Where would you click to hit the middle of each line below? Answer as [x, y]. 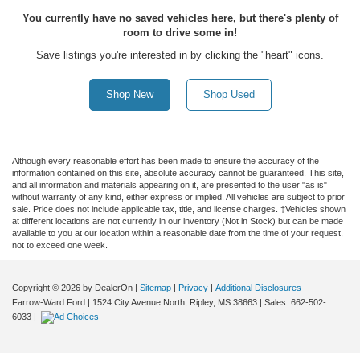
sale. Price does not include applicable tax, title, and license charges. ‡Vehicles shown [179, 209]
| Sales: [274, 303]
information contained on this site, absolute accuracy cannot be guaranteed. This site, [178, 173]
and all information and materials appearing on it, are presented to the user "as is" [170, 185]
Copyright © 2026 [47, 288]
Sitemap [155, 288]
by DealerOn [108, 288]
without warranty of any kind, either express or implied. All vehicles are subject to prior [178, 197]
